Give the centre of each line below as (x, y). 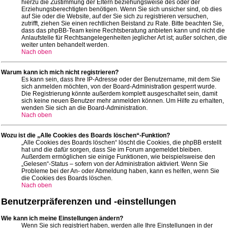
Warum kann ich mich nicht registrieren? (60, 72)
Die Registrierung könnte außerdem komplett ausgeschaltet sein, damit (119, 93)
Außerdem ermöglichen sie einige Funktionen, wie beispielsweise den (118, 156)
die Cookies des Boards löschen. (67, 178)
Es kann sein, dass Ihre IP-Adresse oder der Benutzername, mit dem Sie (121, 79)
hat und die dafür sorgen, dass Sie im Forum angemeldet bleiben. (112, 149)
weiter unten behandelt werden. (65, 45)
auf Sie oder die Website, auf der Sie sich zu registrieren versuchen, (115, 16)
